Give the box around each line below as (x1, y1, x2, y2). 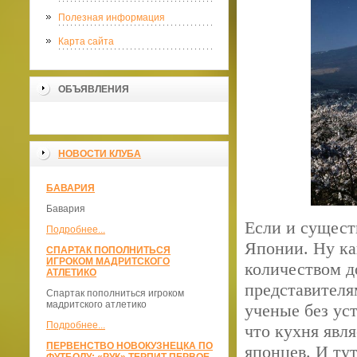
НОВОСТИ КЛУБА (58, 148, 141, 159)
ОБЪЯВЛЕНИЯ (58, 84, 129, 95)
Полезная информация (58, 12, 165, 23)
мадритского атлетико (46, 299, 147, 310)
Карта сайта (58, 36, 114, 47)
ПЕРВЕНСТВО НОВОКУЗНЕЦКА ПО (46, 340, 213, 351)
